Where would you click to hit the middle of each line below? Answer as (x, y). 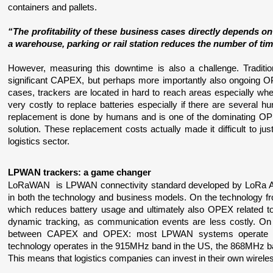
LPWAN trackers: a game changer (80, 172)
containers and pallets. (53, 7)
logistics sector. (39, 141)
